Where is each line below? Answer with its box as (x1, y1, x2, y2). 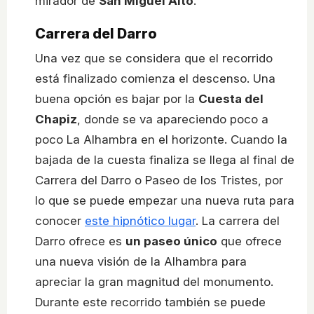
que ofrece (217, 234, 282, 249)
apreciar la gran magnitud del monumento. (35, 275, 273, 289)
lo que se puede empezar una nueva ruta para (35, 193, 294, 208)
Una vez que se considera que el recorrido (35, 51, 273, 66)
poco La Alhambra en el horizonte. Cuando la (35, 132, 287, 147)
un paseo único (125, 234, 217, 249)
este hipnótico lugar (85, 214, 196, 228)
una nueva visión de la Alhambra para (35, 254, 247, 269)
